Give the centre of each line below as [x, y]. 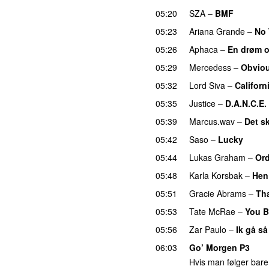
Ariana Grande [217, 31]
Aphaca [204, 49]
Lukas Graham [217, 157]
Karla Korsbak [216, 175]
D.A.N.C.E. [246, 103]
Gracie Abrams [218, 193]
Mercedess [210, 67]
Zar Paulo [208, 229]
